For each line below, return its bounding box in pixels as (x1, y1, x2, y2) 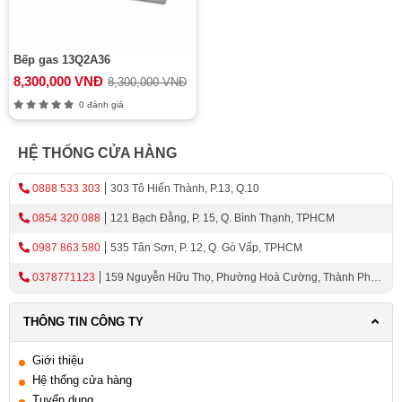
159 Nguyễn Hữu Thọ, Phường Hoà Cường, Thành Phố (105, 271, 377, 284)
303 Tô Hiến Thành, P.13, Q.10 (110, 182, 259, 195)
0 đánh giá (74, 100, 124, 109)
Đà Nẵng (19, 292, 63, 304)
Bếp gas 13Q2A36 (13, 53, 110, 66)
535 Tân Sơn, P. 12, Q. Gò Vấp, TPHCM (110, 241, 302, 254)
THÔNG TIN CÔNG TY (23, 315, 144, 328)
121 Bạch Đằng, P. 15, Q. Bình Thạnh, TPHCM (110, 212, 335, 224)
